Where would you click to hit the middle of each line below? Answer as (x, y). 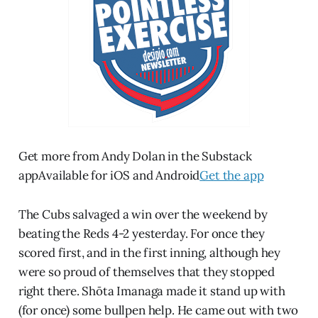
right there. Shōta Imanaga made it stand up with (152, 291)
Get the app (232, 176)
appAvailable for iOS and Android (109, 176)
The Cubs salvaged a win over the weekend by (143, 215)
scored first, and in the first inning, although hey (149, 253)
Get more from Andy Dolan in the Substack (135, 157)
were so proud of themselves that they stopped (147, 272)
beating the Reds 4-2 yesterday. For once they (142, 234)
